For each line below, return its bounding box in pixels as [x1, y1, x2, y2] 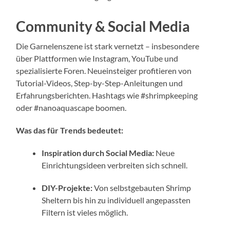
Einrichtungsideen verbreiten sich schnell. [42, 160, 188, 170]
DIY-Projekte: [42, 182, 93, 193]
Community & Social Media [16, 17, 190, 35]
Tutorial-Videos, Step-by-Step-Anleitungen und [16, 78, 183, 88]
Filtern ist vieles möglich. [42, 207, 128, 217]
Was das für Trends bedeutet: [16, 125, 124, 135]
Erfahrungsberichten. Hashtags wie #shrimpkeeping [16, 90, 198, 100]
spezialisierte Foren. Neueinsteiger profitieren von [16, 65, 192, 75]
